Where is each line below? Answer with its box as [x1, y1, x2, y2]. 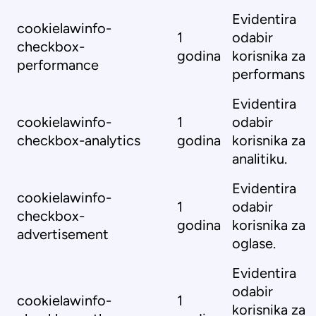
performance [17, 57, 99, 73]
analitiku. [232, 151, 287, 166]
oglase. [232, 236, 276, 251]
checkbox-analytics [17, 133, 140, 148]
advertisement [17, 226, 109, 242]
